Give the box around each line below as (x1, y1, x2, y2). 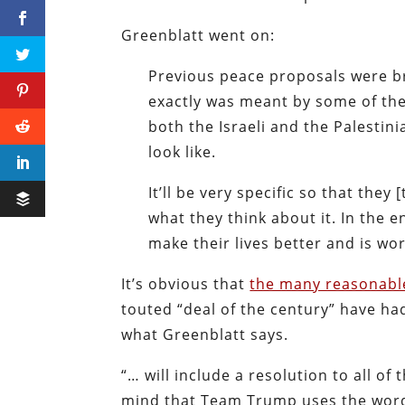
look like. (148, 142, 217, 163)
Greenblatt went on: (121, 25, 276, 46)
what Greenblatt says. (121, 325, 289, 345)
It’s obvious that (121, 274, 250, 295)
